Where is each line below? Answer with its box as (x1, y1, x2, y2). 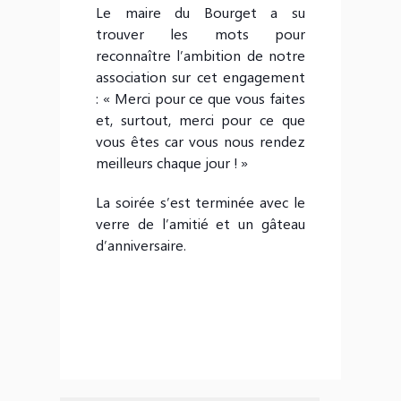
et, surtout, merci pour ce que (96, 109, 305, 129)
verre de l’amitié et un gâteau (96, 213, 305, 233)
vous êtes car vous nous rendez (96, 131, 305, 150)
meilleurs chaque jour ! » (96, 152, 249, 172)
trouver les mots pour (96, 23, 305, 43)
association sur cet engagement (96, 66, 305, 86)
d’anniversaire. (96, 235, 187, 254)
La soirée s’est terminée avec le (96, 192, 305, 211)
